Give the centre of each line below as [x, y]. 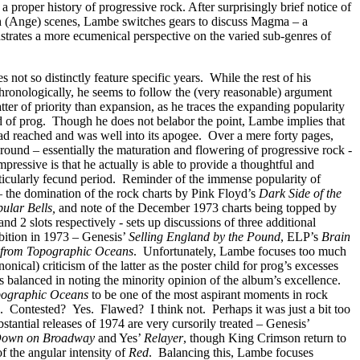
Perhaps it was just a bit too [281, 309]
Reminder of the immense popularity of [221, 179]
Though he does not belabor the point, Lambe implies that [198, 121]
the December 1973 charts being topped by [228, 208]
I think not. [178, 309]
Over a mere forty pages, [271, 135]
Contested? [39, 309]
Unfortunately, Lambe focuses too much [245, 251]
